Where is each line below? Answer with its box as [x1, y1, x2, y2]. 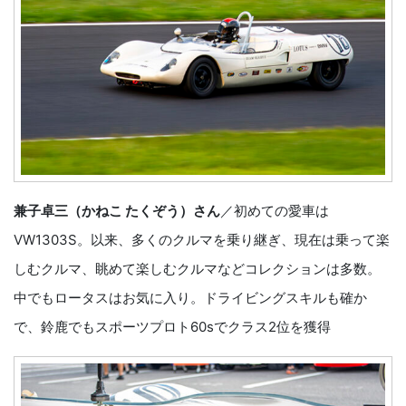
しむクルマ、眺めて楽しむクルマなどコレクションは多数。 [14, 260, 381, 278]
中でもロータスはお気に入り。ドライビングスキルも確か [14, 289, 367, 307]
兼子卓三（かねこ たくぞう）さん [14, 202, 220, 220]
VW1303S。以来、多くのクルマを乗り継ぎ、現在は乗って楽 [14, 231, 390, 249]
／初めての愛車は [220, 202, 329, 220]
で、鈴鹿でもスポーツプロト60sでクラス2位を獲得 [14, 318, 331, 336]
